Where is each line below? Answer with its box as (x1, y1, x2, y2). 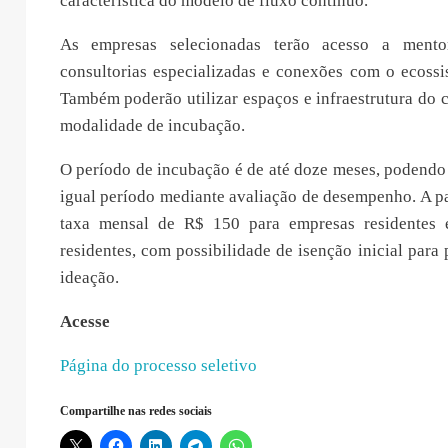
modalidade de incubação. (59, 115, 245, 135)
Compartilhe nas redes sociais (59, 403, 212, 418)
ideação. (59, 267, 119, 287)
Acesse (59, 311, 110, 331)
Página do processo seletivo (59, 355, 257, 375)
